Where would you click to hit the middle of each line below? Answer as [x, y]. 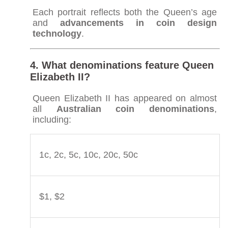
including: [52, 119]
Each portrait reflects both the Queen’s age [125, 12]
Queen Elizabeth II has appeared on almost [125, 98]
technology [57, 33]
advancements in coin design [139, 23]
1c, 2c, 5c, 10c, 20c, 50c [88, 154]
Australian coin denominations [135, 109]
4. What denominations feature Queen [122, 65]
